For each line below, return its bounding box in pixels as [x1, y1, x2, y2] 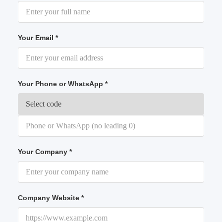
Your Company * [18, 148, 72, 156]
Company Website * [18, 194, 84, 202]
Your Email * [18, 34, 58, 42]
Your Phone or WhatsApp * [18, 80, 108, 88]
